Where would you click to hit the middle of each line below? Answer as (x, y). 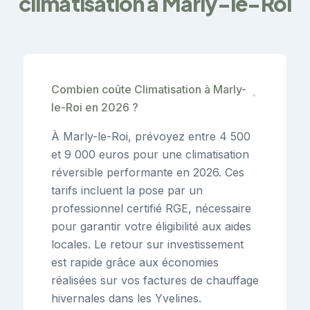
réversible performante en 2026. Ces (148, 172)
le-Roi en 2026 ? (95, 107)
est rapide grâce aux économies (135, 262)
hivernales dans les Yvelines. (126, 298)
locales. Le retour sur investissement (147, 244)
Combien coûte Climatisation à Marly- (149, 89)
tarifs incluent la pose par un (127, 190)
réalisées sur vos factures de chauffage (155, 280)
